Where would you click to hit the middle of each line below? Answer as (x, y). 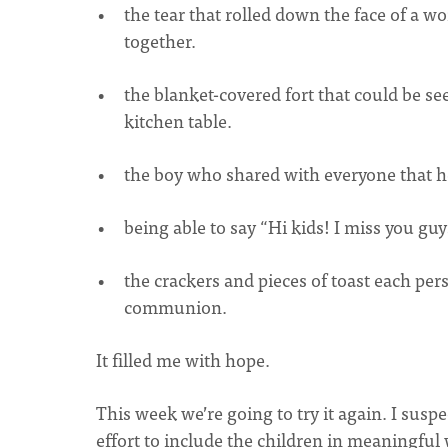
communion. (181, 306)
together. (160, 40)
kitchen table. (178, 120)
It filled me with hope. (185, 359)
